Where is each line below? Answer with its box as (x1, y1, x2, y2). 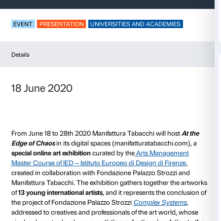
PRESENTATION (52, 101, 111, 110)
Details (15, 142, 38, 151)
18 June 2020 (15, 183, 97, 200)
